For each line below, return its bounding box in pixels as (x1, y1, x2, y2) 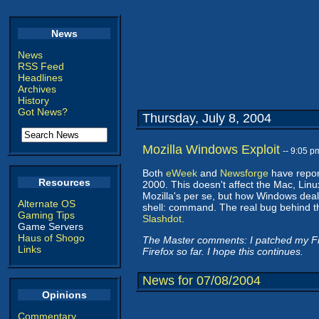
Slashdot (142, 213, 182, 224)
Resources (38, 177, 90, 188)
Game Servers (18, 221, 83, 232)
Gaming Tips (18, 209, 75, 221)
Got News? (18, 106, 68, 117)
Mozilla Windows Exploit (142, 142, 280, 157)
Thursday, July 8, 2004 (142, 111, 271, 125)
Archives (18, 83, 56, 95)
